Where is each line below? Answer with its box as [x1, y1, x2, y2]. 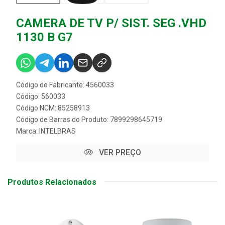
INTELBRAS [39, 127, 76, 135]
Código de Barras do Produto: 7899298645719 [16, 115, 162, 124]
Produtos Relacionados [8, 177, 96, 187]
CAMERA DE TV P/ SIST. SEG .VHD [16, 16, 206, 30]
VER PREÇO [97, 147, 141, 157]
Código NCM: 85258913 [16, 103, 90, 112]
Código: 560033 [16, 92, 65, 100]
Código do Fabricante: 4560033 [16, 80, 114, 89]
